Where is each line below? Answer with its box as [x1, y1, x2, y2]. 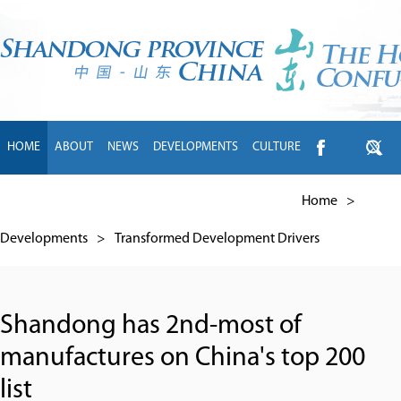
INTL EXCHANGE [7, 194, 92, 208]
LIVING [220, 194, 255, 208]
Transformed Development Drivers [115, 232, 320, 246]
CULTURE [252, 141, 301, 154]
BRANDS [107, 194, 151, 208]
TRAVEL [166, 194, 206, 208]
